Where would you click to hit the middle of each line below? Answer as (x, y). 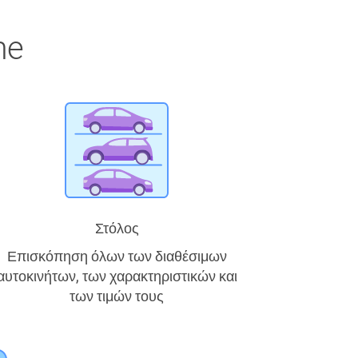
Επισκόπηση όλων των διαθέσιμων (117, 256)
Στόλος (117, 228)
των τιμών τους (117, 296)
